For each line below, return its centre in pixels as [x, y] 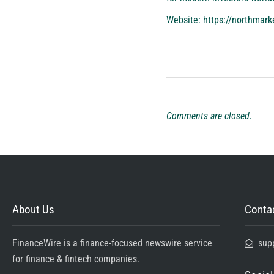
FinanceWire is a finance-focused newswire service [112, 243]
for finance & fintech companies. [76, 259]
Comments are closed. [209, 116]
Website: [185, 20]
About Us [33, 209]
